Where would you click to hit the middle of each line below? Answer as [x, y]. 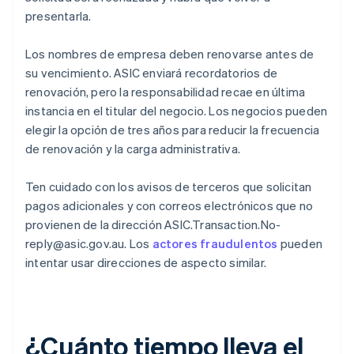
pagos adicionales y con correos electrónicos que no [169, 206]
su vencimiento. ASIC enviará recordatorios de [152, 73]
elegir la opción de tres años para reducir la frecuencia [173, 130]
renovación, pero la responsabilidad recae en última [166, 92]
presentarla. [58, 16]
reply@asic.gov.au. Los [89, 244]
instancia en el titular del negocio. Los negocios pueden [177, 111]
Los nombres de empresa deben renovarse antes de [170, 54]
